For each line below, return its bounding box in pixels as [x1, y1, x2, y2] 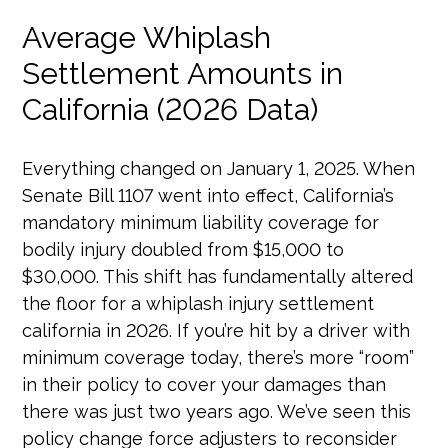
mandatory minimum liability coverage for [22, 212, 380, 233]
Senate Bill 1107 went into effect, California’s [22, 185, 395, 206]
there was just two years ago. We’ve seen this [22, 401, 412, 422]
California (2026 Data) [22, 92, 319, 127]
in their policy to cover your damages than [22, 374, 387, 395]
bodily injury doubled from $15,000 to [22, 239, 345, 260]
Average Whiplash [22, 20, 272, 55]
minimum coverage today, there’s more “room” [22, 347, 415, 368]
